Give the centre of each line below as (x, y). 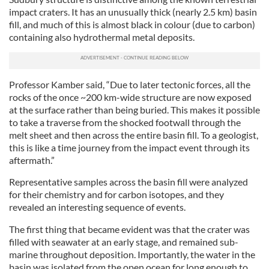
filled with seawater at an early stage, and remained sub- (124, 242)
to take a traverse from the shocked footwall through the (125, 122)
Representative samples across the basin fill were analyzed (128, 182)
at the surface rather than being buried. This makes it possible (134, 110)
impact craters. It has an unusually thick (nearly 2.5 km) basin (133, 12)
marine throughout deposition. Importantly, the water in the (132, 254)
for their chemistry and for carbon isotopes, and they (116, 194)
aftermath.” (32, 160)
